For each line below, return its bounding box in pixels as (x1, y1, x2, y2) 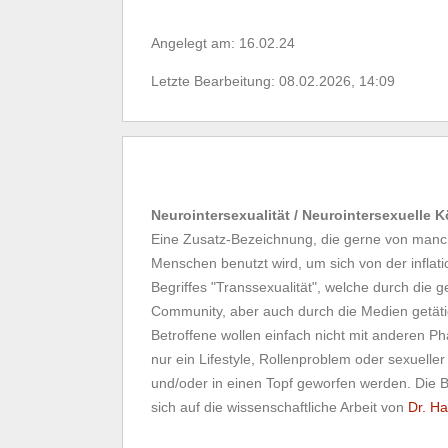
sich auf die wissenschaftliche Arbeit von (151, 398, 408, 415)
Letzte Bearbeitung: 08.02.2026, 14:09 (151, 72, 395, 89)
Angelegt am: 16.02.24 (151, 34, 295, 51)
